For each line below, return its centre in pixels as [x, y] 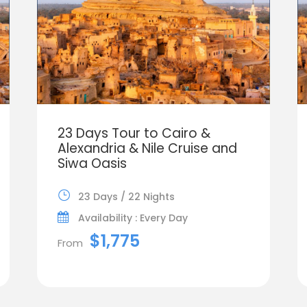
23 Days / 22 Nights [126, 196]
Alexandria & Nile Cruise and [147, 148]
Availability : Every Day [133, 218]
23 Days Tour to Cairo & [134, 133]
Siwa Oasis [92, 163]
